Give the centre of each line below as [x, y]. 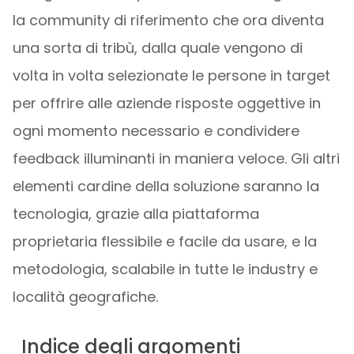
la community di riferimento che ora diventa [168, 20]
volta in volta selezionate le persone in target [171, 75]
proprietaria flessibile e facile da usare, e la [164, 241]
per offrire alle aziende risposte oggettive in [166, 103]
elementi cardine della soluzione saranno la [166, 186]
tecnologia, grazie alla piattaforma [136, 214]
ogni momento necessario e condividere [156, 131]
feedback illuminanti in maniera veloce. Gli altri [176, 158]
